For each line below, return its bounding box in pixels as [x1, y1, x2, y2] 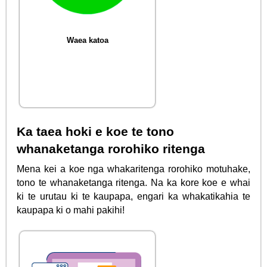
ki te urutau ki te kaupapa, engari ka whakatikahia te [17, 191, 250, 201]
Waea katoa [66, 35, 108, 45]
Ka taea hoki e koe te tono [17, 124, 175, 138]
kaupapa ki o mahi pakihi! [17, 204, 125, 215]
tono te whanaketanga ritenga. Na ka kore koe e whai [17, 177, 250, 188]
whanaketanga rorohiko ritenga [17, 141, 206, 156]
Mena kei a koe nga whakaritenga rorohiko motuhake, [17, 163, 250, 174]
